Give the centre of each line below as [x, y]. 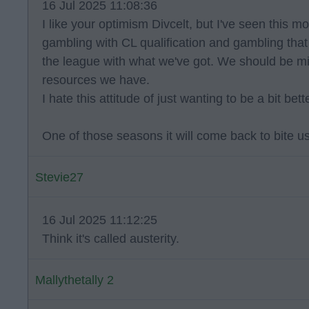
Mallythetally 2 [74, 280]
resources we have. [96, 80]
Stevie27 [59, 177]
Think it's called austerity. [111, 239]
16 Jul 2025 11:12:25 [100, 220]
